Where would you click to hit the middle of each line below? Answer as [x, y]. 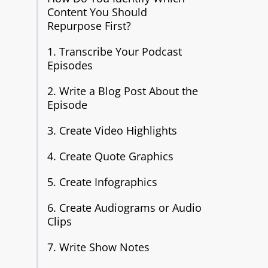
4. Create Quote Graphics [110, 156]
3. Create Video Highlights [112, 130]
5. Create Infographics [102, 182]
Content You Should [97, 12]
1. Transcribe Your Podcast [114, 51]
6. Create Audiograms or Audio [124, 208]
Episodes [70, 65]
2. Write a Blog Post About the [122, 91]
